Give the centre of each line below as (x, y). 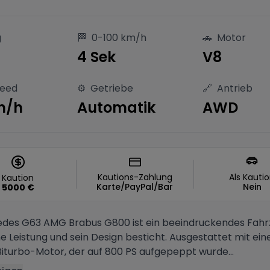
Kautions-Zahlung (135, 177)
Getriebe (112, 88)
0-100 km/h (119, 38)
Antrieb (235, 88)
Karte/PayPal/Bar (135, 187)
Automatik (116, 108)
